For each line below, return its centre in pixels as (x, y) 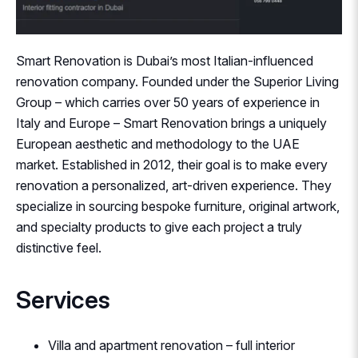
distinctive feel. (59, 248)
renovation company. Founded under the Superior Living (177, 82)
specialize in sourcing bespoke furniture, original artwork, (178, 207)
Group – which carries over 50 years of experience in (168, 103)
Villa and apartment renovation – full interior (171, 346)
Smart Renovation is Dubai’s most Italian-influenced (165, 61)
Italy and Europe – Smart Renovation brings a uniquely (171, 123)
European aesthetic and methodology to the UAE (158, 144)
